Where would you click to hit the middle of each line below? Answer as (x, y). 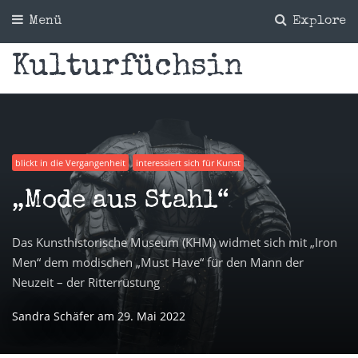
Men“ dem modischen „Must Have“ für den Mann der (158, 263)
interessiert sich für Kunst (188, 162)
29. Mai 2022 (151, 316)
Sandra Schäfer (55, 316)
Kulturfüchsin (127, 68)
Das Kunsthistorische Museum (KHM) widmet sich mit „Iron (175, 243)
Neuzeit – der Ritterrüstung (86, 282)
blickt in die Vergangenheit (70, 162)
